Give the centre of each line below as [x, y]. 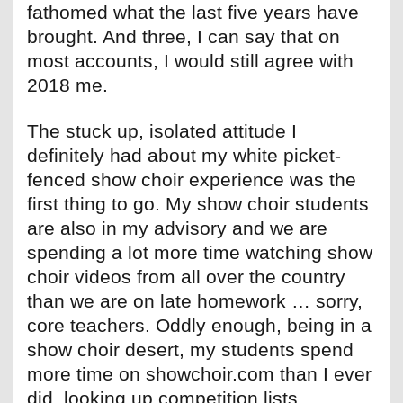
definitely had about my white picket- [184, 156]
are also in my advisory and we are [177, 228]
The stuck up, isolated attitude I [162, 131]
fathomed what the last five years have [193, 13]
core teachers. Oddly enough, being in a [199, 326]
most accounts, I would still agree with [190, 61]
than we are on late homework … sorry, [195, 301]
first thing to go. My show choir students [198, 204]
